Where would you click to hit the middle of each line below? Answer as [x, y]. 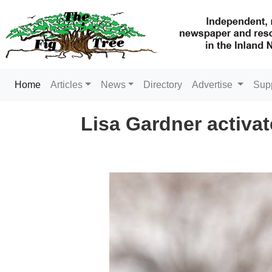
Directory [163, 85]
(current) [58, 84]
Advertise [214, 85]
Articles [66, 85]
